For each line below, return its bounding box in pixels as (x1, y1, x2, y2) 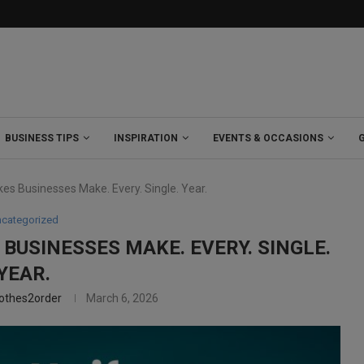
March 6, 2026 (86, 291, 159, 305)
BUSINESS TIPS (5, 132, 79, 144)
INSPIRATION (114, 132, 178, 144)
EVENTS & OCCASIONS (213, 132, 323, 144)
